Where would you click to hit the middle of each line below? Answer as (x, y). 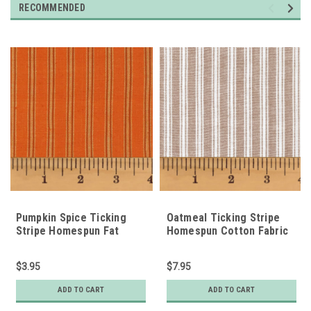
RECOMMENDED (52, 7)
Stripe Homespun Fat (67, 230)
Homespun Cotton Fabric (227, 230)
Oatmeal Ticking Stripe (223, 217)
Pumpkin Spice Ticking (71, 217)
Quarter (35, 244)
